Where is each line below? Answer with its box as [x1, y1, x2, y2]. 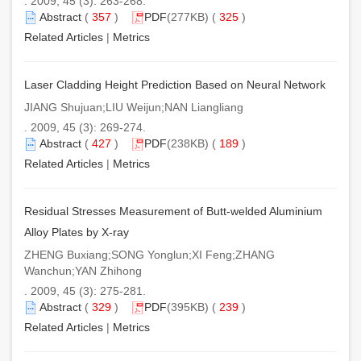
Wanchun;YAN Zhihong [24, 263, 142, 277]
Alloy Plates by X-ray [24, 225, 129, 239]
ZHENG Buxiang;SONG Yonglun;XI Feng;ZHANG [24, 247, 275, 261]
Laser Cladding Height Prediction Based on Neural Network [24, 77, 326, 91]
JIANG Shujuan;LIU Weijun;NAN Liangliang [24, 100, 243, 114]
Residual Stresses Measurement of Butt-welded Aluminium [24, 204, 322, 218]
